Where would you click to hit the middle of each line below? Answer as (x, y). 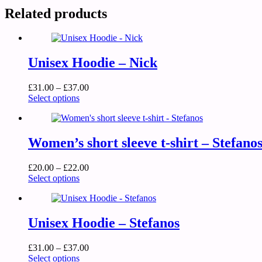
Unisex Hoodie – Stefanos (104, 223)
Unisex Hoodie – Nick (93, 63)
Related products (56, 13)
